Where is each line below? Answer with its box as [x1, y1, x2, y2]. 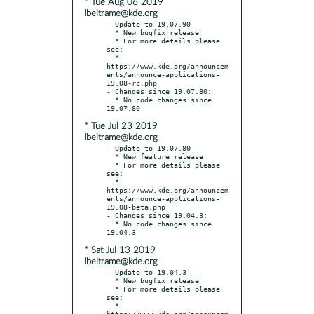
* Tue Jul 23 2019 [84, 121, 158, 131]
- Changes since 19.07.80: [107, 86, 212, 95]
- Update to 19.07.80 [107, 143, 191, 152]
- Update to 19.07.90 [107, 19, 191, 28]
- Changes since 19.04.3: [107, 210, 207, 219]
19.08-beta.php [107, 202, 165, 211]
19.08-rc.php [107, 78, 157, 87]
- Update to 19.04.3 [107, 267, 186, 276]
